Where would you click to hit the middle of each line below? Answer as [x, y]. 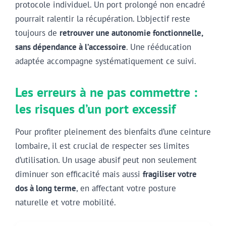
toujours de [37, 33]
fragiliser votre [170, 174]
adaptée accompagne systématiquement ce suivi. [106, 61]
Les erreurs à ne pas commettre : [106, 92]
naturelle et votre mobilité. [66, 203]
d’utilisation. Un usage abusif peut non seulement [106, 160]
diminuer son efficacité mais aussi [79, 174]
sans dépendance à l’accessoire [71, 47]
